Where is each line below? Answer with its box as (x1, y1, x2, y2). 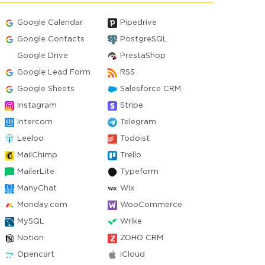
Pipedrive (119, 20, 157, 26)
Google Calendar (17, 20, 83, 26)
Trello (119, 152, 141, 159)
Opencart (17, 251, 55, 258)
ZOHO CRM (119, 235, 163, 241)
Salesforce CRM (119, 86, 181, 92)
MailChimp (17, 152, 58, 159)
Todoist (119, 135, 150, 142)
